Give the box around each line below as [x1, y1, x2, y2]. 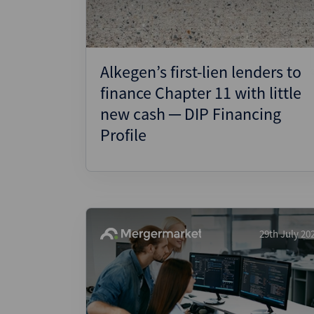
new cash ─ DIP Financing [100, 103, 281, 125]
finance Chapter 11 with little [100, 82, 301, 104]
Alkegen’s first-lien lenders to [100, 61, 301, 83]
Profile [100, 124, 146, 146]
